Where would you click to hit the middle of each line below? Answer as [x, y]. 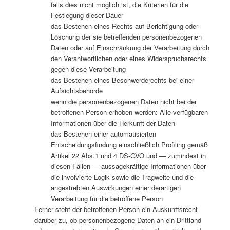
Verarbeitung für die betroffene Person [107, 199]
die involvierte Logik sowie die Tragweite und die [122, 177]
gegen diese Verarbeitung [89, 69]
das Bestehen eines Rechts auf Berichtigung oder [125, 26]
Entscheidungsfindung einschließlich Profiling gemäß [130, 145]
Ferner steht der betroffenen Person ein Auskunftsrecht [116, 209]
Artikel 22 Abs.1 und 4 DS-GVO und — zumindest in [129, 156]
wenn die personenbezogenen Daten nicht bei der [124, 102]
